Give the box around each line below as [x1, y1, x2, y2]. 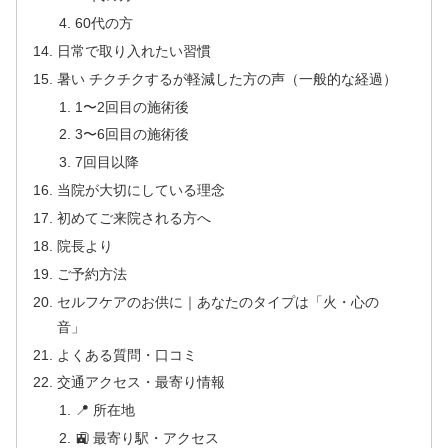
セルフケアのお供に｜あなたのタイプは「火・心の [57, 293, 380, 310]
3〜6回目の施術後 [74, 126, 189, 143]
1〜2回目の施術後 [74, 98, 189, 115]
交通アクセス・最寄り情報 [57, 374, 226, 391]
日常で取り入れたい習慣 [57, 42, 212, 59]
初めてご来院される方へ [57, 210, 212, 227]
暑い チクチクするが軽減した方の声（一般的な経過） [57, 70, 398, 87]
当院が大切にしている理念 [57, 182, 226, 199]
